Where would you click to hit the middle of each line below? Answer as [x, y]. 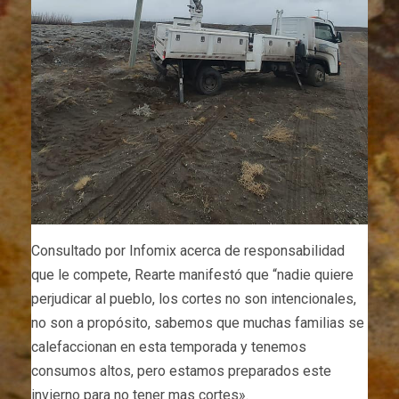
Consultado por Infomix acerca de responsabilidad [188, 251]
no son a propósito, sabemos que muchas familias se [198, 323]
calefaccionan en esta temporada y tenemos [169, 347]
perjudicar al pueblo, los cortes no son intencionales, [194, 299]
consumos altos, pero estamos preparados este [181, 371]
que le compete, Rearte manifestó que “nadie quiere [192, 275]
